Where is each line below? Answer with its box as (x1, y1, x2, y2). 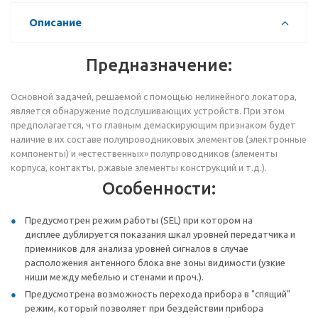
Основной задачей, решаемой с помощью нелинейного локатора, (11, 92, 297, 102)
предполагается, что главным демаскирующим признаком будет (11, 120, 296, 131)
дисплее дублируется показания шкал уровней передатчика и (25, 229, 295, 240)
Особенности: (102, 179, 216, 199)
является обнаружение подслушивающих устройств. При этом (11, 106, 285, 116)
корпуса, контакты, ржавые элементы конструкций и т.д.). (11, 163, 267, 173)
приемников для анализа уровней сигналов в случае (25, 243, 248, 254)
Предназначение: (86, 55, 232, 75)
